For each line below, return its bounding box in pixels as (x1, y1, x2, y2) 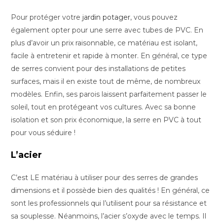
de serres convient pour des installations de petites (11, 64, 186, 73)
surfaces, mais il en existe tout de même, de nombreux (11, 77, 201, 86)
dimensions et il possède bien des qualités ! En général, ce (11, 186, 210, 195)
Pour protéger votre (11, 13, 83, 22)
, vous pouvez (130, 13, 178, 22)
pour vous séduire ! (11, 128, 80, 137)
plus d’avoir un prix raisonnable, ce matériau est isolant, (11, 38, 198, 47)
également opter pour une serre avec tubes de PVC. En (11, 26, 204, 35)
